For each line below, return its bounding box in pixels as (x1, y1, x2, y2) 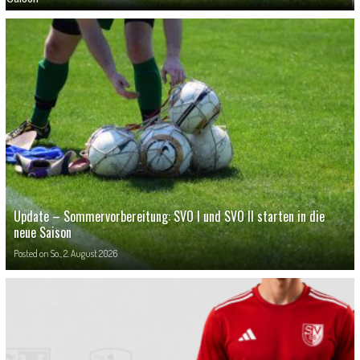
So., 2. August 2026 (50, 247, 117, 260)
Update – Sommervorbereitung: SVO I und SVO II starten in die (13, 207, 325, 227)
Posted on (13, 247, 51, 260)
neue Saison (13, 223, 72, 243)
